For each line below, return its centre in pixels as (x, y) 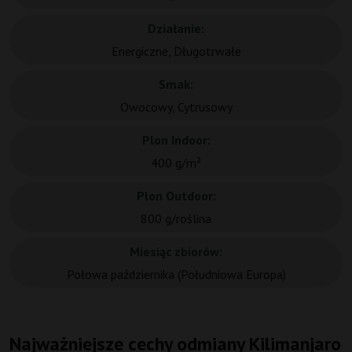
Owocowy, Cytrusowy (176, 107)
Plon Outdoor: (176, 196)
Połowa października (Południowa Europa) (176, 275)
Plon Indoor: (176, 140)
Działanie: (176, 29)
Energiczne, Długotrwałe (176, 51)
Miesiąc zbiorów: (176, 252)
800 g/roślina (176, 219)
